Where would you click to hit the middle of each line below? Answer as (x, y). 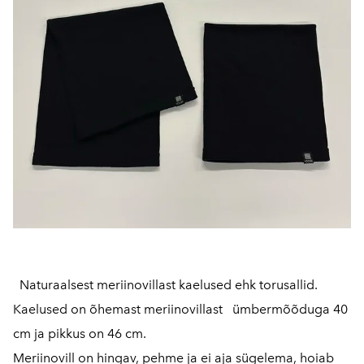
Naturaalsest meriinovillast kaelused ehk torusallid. (165, 285)
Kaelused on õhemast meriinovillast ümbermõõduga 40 (180, 309)
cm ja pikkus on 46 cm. (80, 334)
